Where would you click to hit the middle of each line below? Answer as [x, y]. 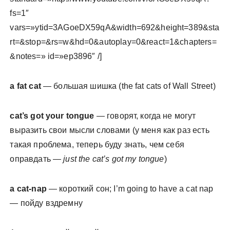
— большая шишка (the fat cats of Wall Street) [128, 86]
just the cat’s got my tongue [113, 159]
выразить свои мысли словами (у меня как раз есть [110, 130]
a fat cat [25, 86]
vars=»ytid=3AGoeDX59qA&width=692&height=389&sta [115, 27]
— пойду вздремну [46, 203]
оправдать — [36, 159]
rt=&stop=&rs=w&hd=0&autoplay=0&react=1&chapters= [113, 42]
